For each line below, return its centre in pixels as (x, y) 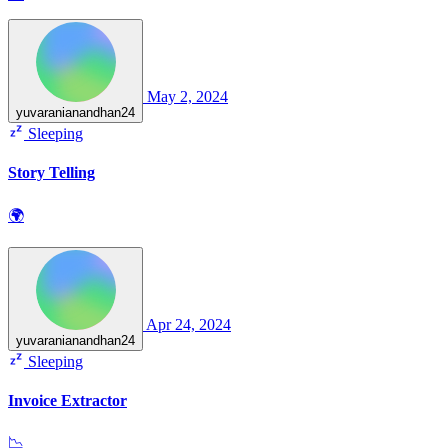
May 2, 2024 (187, 96)
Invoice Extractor (67, 400)
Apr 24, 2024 (188, 324)
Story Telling (51, 173)
